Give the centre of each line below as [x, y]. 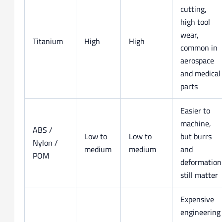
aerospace [197, 60]
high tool [195, 22]
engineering [200, 212]
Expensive [197, 199]
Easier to [195, 110]
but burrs [196, 136]
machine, [195, 123]
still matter [199, 175]
